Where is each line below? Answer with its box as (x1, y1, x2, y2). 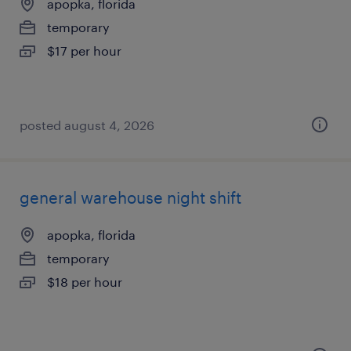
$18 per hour (47, 274, 122, 289)
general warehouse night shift (20, 188, 241, 207)
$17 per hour (47, 43, 121, 58)
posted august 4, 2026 (20, 118, 154, 132)
